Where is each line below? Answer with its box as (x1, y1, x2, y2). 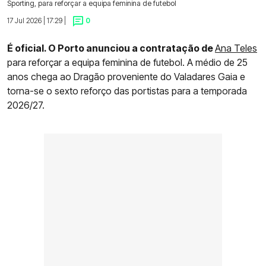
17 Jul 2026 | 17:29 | (7, 16, 66, 26)
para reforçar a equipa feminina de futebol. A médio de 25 (7, 56, 248, 68)
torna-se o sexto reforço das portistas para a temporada (7, 84, 247, 97)
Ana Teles (215, 42, 257, 54)
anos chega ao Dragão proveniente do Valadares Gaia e (7, 70, 245, 83)
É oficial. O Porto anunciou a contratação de (7, 42, 215, 54)
